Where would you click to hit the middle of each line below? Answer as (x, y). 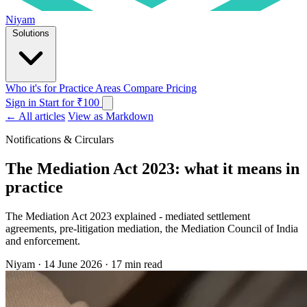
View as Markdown (111, 116)
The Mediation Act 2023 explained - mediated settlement (128, 216)
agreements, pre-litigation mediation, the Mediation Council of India (152, 228)
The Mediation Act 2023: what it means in (152, 168)
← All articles (35, 116)
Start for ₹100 (71, 102)
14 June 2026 (73, 264)
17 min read (137, 264)
